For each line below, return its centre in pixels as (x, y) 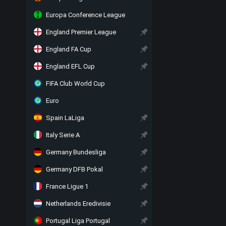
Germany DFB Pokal (74, 169)
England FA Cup (69, 49)
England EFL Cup (70, 66)
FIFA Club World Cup (75, 83)
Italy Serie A (63, 135)
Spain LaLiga (65, 118)
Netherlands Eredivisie (78, 204)
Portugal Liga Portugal (78, 221)
